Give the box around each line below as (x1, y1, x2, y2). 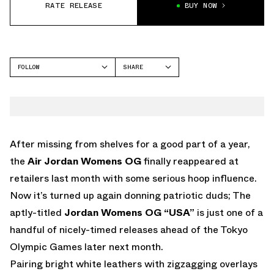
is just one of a (197, 205, 263, 220)
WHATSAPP (123, 112, 154, 122)
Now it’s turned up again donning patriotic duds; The (10, 188, 251, 202)
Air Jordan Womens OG (28, 154, 141, 168)
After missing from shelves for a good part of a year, (10, 136, 250, 151)
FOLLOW (18, 62, 39, 72)
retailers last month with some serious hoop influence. (10, 171, 257, 185)
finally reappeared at (141, 154, 239, 168)
